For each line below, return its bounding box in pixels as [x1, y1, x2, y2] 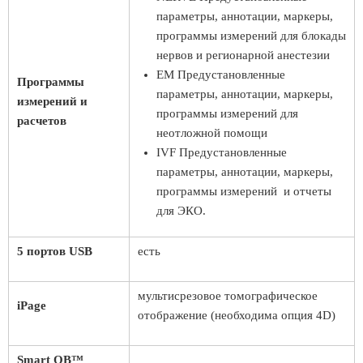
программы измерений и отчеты [156, 185, 331, 198]
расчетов [17, 114, 66, 127]
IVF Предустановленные [156, 146, 287, 159]
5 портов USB [17, 245, 92, 258]
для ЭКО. [156, 204, 206, 217]
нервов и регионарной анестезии [156, 49, 330, 62]
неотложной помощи [156, 126, 267, 139]
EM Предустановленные [156, 68, 285, 81]
